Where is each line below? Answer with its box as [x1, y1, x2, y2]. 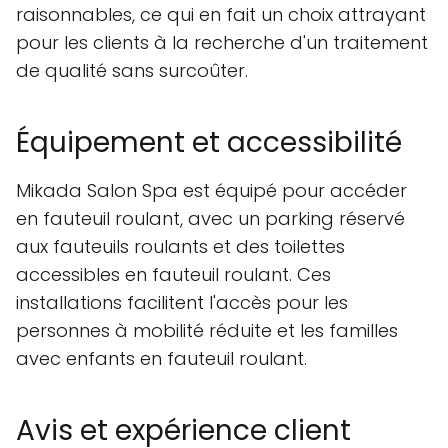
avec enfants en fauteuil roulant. [16, 346, 307, 371]
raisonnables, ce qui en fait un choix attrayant [16, 2, 426, 27]
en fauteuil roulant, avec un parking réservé [16, 206, 405, 231]
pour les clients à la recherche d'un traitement [16, 30, 428, 55]
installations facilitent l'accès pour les [16, 290, 348, 315]
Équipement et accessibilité [16, 123, 402, 162]
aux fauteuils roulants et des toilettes [16, 234, 345, 259]
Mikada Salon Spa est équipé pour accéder [16, 178, 407, 203]
